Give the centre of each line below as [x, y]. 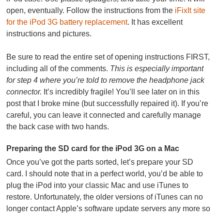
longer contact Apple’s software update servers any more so [108, 209]
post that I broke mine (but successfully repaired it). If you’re [108, 104]
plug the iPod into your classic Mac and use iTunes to [98, 186]
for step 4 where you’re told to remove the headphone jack [106, 80]
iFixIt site [190, 11]
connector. [25, 92]
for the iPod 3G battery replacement [67, 22]
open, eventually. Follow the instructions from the [91, 11]
